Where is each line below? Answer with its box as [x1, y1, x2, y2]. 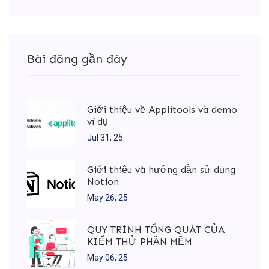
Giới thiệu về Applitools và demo [87, 103, 237, 115]
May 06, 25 [87, 252, 128, 262]
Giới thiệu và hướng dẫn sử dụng [87, 163, 235, 175]
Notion [87, 175, 119, 187]
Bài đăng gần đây [27, 52, 127, 67]
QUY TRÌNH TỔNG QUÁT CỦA [87, 223, 225, 235]
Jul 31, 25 [87, 132, 123, 142]
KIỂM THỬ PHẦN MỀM [87, 235, 192, 247]
